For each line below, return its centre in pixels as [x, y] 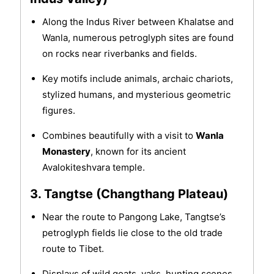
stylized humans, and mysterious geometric [136, 95]
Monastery [66, 152]
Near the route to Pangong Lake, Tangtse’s [134, 217]
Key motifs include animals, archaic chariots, [137, 79]
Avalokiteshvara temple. [93, 168]
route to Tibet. [73, 249]
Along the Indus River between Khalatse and [138, 22]
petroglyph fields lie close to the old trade [132, 233]
